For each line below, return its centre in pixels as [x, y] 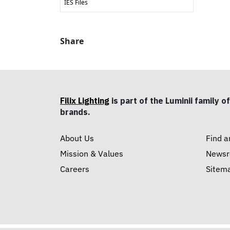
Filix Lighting [85, 100]
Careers [75, 169]
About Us [77, 138]
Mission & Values [92, 153]
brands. [75, 112]
